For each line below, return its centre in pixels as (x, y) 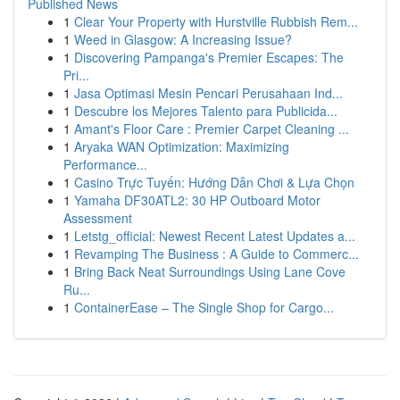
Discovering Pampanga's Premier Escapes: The (209, 57)
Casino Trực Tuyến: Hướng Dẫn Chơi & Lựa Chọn (214, 182)
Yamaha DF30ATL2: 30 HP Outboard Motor (197, 200)
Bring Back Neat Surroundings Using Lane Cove (210, 271)
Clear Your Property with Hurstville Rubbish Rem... (216, 21)
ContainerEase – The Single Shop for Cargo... (204, 307)
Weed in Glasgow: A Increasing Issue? (183, 39)
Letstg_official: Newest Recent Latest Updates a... (215, 236)
